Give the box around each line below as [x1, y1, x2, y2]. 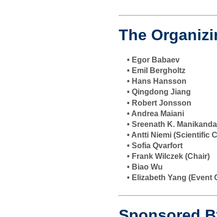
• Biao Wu [127, 163, 163, 171]
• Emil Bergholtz [127, 66, 186, 75]
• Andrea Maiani [127, 109, 184, 118]
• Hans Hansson [127, 77, 186, 86]
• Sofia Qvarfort [127, 141, 183, 150]
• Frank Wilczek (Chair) [127, 152, 210, 161]
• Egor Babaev [127, 56, 180, 64]
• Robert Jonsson [127, 99, 191, 108]
